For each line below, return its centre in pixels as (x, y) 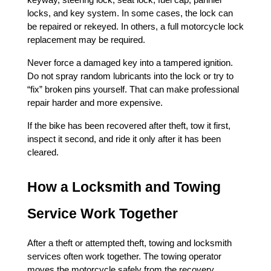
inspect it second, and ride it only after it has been (124, 139)
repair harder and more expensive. (95, 103)
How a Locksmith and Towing (124, 187)
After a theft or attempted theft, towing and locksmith (129, 243)
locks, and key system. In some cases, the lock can (130, 13)
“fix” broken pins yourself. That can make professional (133, 90)
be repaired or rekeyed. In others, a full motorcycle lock (135, 27)
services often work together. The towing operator (124, 256)
